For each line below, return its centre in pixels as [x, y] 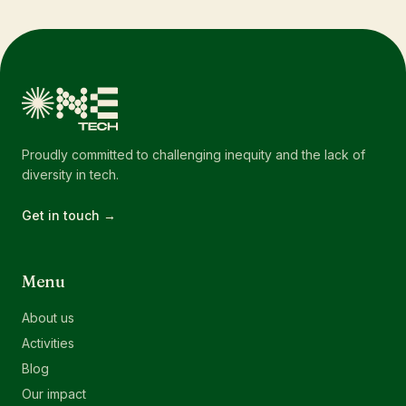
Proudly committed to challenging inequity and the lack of [193, 155]
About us [48, 318]
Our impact [54, 394]
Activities [48, 343]
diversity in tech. [70, 174]
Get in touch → [69, 215]
